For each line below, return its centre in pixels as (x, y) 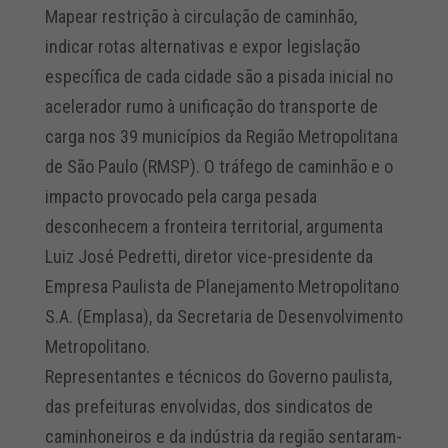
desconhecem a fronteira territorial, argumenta (213, 226)
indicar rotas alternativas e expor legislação (202, 46)
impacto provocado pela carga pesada (180, 196)
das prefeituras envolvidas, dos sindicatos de (208, 406)
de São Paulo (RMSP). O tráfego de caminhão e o (218, 166)
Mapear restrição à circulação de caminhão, (200, 16)
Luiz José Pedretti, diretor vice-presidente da (208, 256)
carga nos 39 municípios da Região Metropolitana (221, 136)
